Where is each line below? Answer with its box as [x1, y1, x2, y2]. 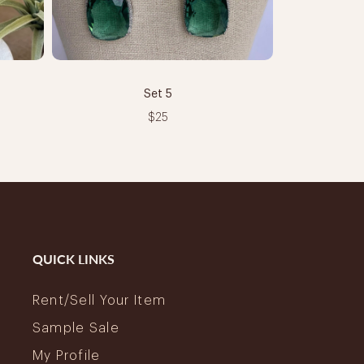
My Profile [32, 349, 101, 362]
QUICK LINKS [32, 250, 115, 266]
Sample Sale [32, 321, 119, 335]
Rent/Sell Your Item [32, 293, 167, 307]
